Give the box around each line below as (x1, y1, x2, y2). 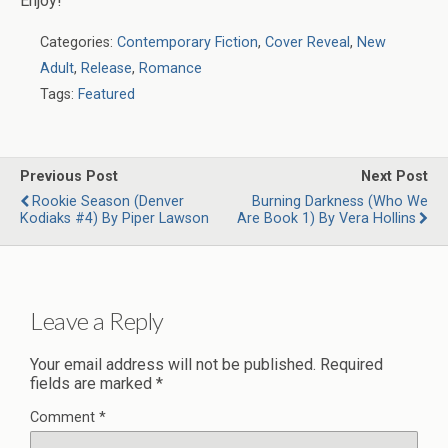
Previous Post (20, 168, 118, 185)
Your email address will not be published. (30, 354, 316, 374)
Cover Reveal (265, 34, 350, 51)
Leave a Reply (30, 305, 164, 335)
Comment (30, 408, 99, 426)
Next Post (361, 168, 428, 185)
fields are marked (30, 373, 156, 393)
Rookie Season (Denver (32, 193, 184, 210)
